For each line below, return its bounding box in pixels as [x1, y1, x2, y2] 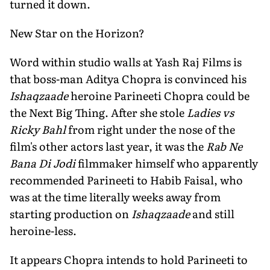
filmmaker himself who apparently [75, 154, 258, 171]
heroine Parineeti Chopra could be [68, 87, 250, 104]
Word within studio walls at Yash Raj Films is [10, 53, 242, 70]
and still [190, 205, 234, 222]
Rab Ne [206, 137, 242, 154]
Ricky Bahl [10, 121, 68, 137]
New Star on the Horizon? [10, 24, 145, 41]
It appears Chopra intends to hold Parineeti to [10, 251, 248, 268]
